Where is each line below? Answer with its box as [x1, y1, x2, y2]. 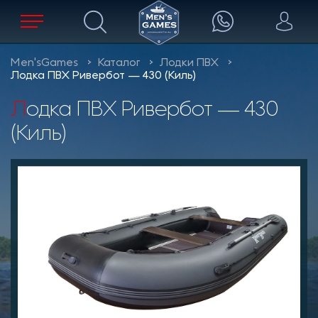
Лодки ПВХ [160, 58, 219, 68]
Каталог [98, 58, 140, 68]
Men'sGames [11, 58, 78, 68]
